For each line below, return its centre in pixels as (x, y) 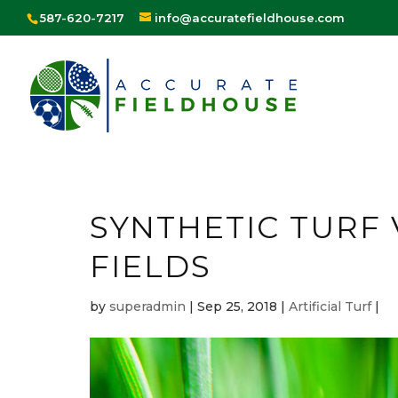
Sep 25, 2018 (237, 306)
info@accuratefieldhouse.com (250, 17)
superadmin (147, 306)
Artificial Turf (330, 306)
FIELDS (151, 266)
